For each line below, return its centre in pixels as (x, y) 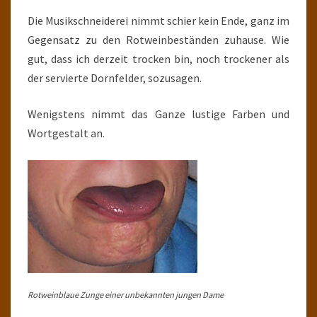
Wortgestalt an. (66, 133)
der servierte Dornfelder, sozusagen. (115, 78)
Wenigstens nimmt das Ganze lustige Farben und (158, 114)
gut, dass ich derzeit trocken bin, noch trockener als (158, 59)
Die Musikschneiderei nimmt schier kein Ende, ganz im (158, 21)
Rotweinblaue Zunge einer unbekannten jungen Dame (126, 295)
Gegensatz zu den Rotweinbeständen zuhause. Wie (158, 40)
